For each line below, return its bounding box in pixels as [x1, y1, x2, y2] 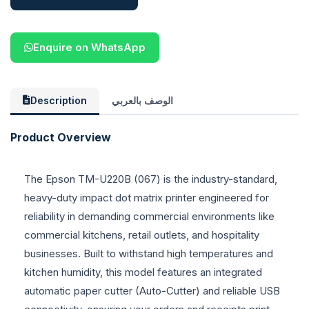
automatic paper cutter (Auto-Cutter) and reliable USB [24, 283, 280, 297]
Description [30, 94, 87, 106]
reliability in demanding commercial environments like [24, 209, 275, 223]
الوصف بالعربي [112, 94, 173, 106]
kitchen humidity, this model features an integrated [24, 265, 262, 279]
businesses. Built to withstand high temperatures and [24, 246, 273, 260]
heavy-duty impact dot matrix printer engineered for [24, 190, 269, 204]
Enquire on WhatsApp [33, 40, 146, 54]
